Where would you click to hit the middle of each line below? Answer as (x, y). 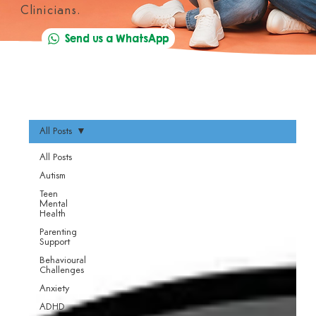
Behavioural (62, 260)
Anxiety (54, 288)
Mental (53, 204)
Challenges (61, 270)
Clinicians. (50, 11)
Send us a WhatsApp (117, 38)
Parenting (58, 232)
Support (54, 242)
